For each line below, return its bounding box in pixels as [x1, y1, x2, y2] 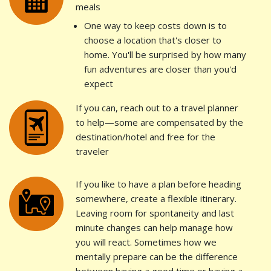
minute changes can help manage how [76, 221, 233, 234]
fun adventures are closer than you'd [84, 63, 237, 76]
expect [84, 77, 113, 90]
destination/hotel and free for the [76, 131, 215, 143]
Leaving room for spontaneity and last [76, 207, 234, 220]
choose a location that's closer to [84, 34, 221, 47]
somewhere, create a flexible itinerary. [76, 192, 237, 205]
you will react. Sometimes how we [76, 236, 217, 249]
